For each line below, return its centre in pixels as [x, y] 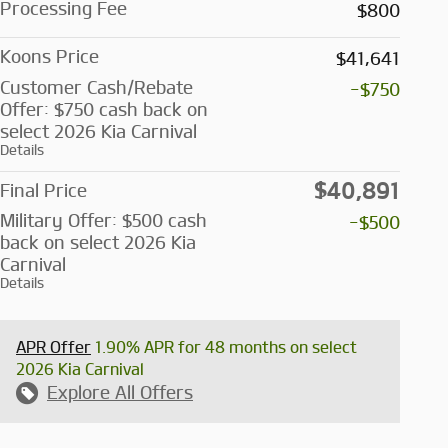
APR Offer [53, 347]
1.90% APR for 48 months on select [224, 347]
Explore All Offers [120, 392]
